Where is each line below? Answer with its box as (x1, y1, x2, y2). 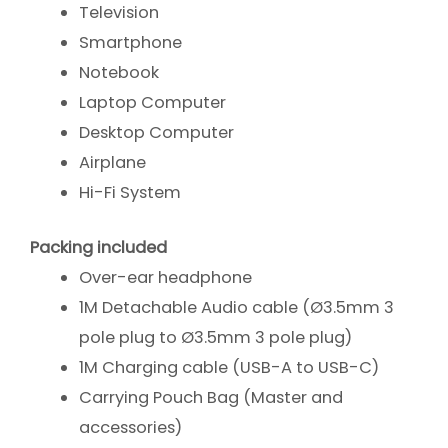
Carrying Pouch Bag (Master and (79, 385, 344, 409)
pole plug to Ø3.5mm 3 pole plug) (79, 325, 353, 349)
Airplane (79, 151, 147, 175)
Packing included (30, 235, 167, 259)
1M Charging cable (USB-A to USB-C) (79, 355, 380, 379)
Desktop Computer (79, 121, 235, 145)
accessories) (79, 415, 183, 439)
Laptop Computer (79, 91, 227, 115)
